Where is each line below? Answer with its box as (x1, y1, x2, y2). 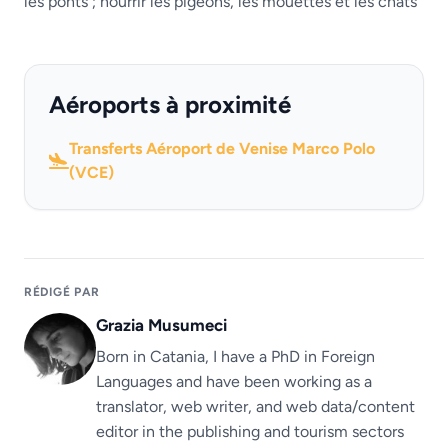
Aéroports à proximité (49, 90, 291, 119)
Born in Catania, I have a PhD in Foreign (96, 346, 375, 366)
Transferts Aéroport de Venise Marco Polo (69, 139, 375, 158)
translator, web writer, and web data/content (96, 396, 415, 416)
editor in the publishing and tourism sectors (96, 421, 404, 441)
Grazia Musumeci (96, 315, 227, 335)
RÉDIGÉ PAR (24, 285, 101, 299)
